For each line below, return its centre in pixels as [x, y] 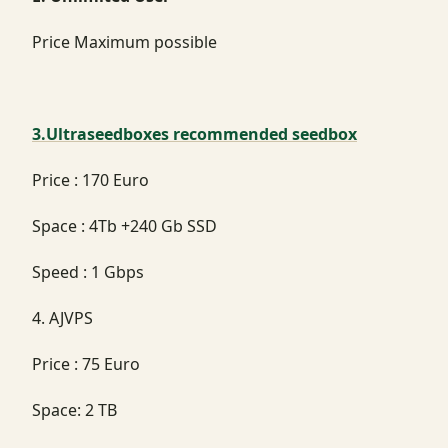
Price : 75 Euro [86, 363]
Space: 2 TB [74, 409]
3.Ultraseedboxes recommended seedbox [194, 133]
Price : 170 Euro [90, 179]
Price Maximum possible [124, 41]
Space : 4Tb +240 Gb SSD [124, 225]
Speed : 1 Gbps [88, 271]
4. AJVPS [62, 317]
